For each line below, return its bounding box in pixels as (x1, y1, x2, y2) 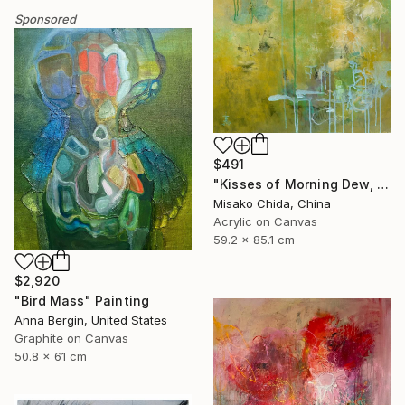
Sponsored (14, 12, 76, 27)
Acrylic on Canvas (213, 213, 317, 229)
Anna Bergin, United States (14, 312, 167, 327)
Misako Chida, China (213, 195, 331, 211)
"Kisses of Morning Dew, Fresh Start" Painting (376, 175, 389, 192)
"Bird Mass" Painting (14, 292, 150, 308)
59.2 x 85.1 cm (213, 231, 295, 247)
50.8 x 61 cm (14, 348, 87, 363)
